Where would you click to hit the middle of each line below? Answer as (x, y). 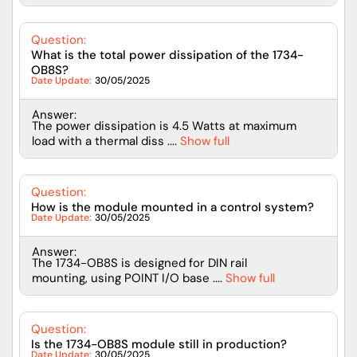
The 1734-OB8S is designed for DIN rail (139, 263)
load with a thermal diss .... (104, 141)
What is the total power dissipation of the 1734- (167, 55)
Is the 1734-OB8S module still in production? (159, 344)
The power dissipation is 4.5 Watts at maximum (164, 126)
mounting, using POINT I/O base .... (127, 278)
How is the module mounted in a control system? (173, 207)
